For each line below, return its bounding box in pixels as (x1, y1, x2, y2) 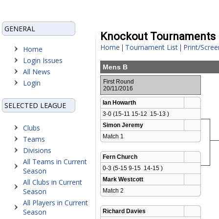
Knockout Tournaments (100, 30, 216, 43)
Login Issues (23, 56, 63, 65)
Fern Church (103, 153, 137, 160)
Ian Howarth (103, 99, 136, 106)
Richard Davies (103, 208, 146, 215)
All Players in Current (23, 198, 88, 207)
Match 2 (103, 187, 125, 194)
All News (23, 67, 50, 76)
